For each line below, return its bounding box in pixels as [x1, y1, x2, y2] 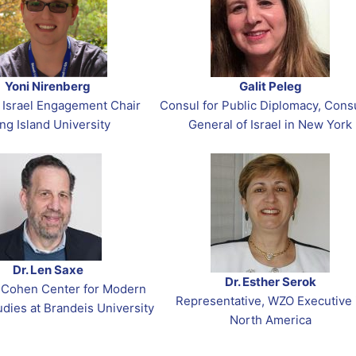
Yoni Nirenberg [5, 79, 91, 95]
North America [229, 312, 311, 328]
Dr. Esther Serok [224, 274, 316, 290]
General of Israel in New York [188, 117, 352, 133]
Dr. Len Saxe [12, 262, 83, 278]
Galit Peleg [238, 79, 302, 95]
